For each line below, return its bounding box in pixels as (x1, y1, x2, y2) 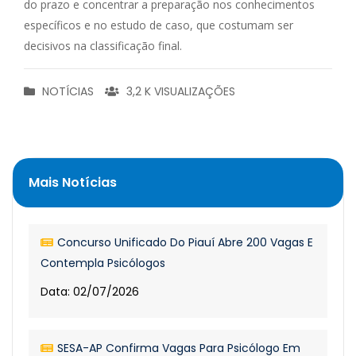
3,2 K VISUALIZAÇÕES (126, 83, 235, 99)
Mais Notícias (29, 173, 117, 192)
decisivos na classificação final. (24, 38, 182, 53)
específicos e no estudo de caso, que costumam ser (24, 17, 293, 33)
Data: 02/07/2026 (41, 284, 139, 300)
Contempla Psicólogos (41, 255, 165, 271)
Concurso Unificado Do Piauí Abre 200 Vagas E (57, 234, 313, 250)
